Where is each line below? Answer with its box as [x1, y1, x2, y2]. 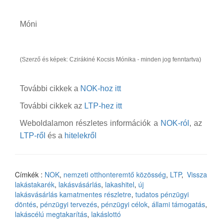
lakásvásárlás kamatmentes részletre [15, 189, 131, 199]
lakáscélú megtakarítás [15, 209, 87, 219]
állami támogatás [152, 199, 205, 209]
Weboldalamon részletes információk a [20, 118, 161, 127]
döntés [15, 199, 36, 209]
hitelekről [64, 131, 97, 140]
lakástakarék [15, 179, 55, 189]
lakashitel [105, 179, 134, 189]
